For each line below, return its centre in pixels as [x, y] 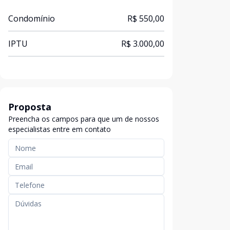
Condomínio [32, 18]
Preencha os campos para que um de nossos [84, 119]
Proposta [30, 107]
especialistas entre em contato [60, 129]
